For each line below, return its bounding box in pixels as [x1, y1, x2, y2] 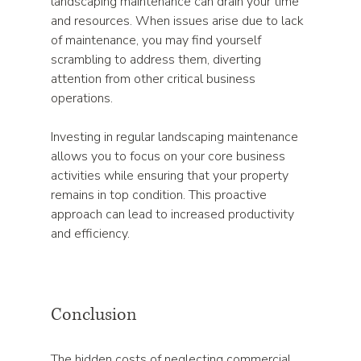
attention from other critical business [51, 70, 259, 88]
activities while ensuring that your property [51, 167, 293, 185]
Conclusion [51, 303, 138, 326]
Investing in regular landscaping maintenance [51, 128, 302, 146]
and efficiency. [51, 225, 131, 243]
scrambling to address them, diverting [51, 51, 265, 68]
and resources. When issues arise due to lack [51, 12, 308, 30]
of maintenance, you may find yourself [51, 31, 265, 49]
